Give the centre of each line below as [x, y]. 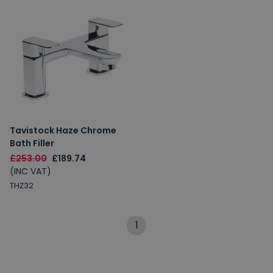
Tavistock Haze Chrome [63, 130]
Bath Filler [32, 143]
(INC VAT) [30, 171]
